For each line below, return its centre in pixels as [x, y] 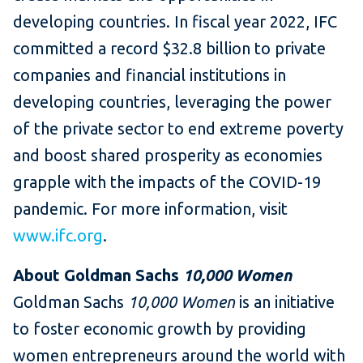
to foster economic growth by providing [160, 329]
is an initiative [285, 302]
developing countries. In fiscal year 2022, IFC [175, 22]
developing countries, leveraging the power [172, 102]
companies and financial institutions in [149, 75]
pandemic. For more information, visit [150, 209]
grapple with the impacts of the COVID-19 [167, 182]
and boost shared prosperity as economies [168, 156]
